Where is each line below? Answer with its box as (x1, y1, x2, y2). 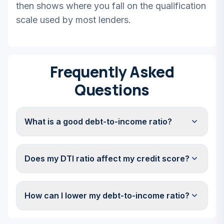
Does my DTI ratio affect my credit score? (24, 153, 189, 163)
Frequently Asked (49, 61, 174, 82)
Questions (74, 79, 149, 100)
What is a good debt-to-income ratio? (24, 116, 172, 126)
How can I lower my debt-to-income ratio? (24, 190, 189, 200)
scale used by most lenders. (16, 14, 131, 25)
